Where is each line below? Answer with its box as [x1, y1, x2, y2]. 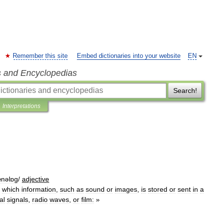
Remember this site [13, 53, 68, 59]
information [21, 185, 56, 193]
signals [7, 196, 28, 203]
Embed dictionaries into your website [77, 53, 181, 59]
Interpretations [2, 103, 40, 109]
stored [148, 185, 167, 193]
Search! [173, 87, 197, 94]
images [115, 185, 137, 193]
